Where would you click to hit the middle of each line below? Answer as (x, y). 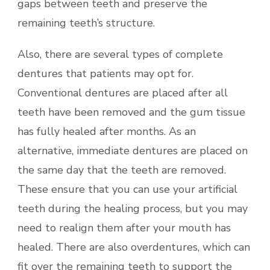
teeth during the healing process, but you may (133, 208)
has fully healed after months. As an (107, 131)
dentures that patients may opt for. (105, 73)
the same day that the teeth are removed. (122, 170)
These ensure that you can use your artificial (127, 189)
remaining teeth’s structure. (86, 23)
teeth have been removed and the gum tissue (131, 112)
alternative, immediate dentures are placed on (133, 150)
